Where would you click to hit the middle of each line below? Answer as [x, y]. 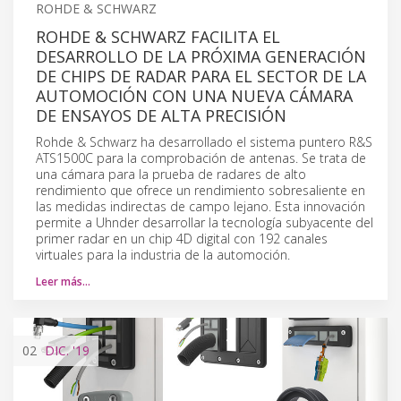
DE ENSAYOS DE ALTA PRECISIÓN [161, 115]
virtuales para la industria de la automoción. [163, 254]
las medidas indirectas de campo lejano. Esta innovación [200, 206]
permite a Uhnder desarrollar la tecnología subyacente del [205, 222]
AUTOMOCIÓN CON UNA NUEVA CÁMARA [194, 95]
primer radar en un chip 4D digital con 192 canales [182, 238]
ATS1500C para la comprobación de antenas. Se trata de [201, 158]
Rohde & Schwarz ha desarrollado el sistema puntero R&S [204, 141]
